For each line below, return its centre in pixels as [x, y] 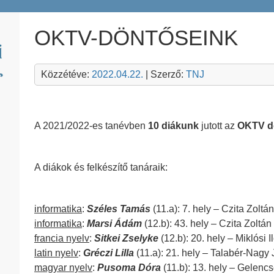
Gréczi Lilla [109, 253]
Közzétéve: [66, 74]
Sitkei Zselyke [126, 238]
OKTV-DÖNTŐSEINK [136, 38]
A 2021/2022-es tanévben [91, 126]
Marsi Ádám [114, 224]
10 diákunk [173, 126]
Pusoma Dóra [129, 268]
